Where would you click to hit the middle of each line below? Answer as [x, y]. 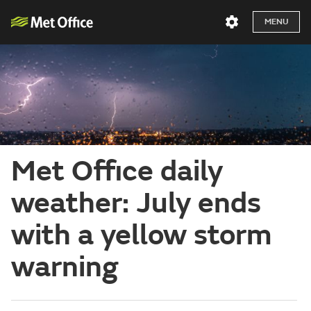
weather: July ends [136, 203]
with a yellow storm [141, 235]
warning [65, 267]
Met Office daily [117, 171]
